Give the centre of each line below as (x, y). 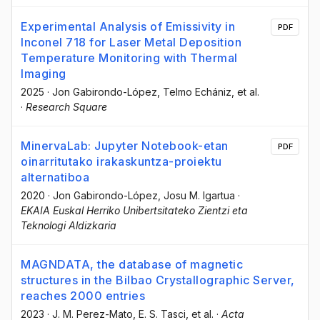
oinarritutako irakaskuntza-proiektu (121, 162)
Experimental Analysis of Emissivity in (128, 27)
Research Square (66, 107)
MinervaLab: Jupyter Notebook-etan (125, 146)
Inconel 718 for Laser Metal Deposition (131, 42)
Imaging (44, 74)
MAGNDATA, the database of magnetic (132, 265)
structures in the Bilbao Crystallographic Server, (158, 280)
